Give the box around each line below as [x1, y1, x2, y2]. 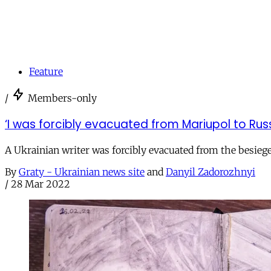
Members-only [28, 91, 97, 104]
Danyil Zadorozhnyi [166, 166, 255, 178]
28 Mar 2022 [11, 178, 70, 191]
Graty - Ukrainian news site [19, 166, 145, 178]
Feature [29, 65, 63, 77]
